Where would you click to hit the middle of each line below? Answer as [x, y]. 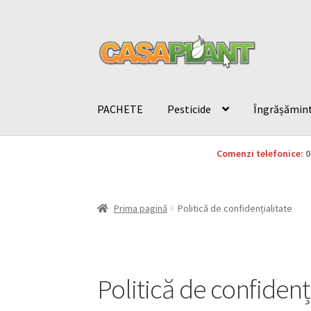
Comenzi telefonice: [260, 154]
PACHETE [120, 109]
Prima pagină [140, 208]
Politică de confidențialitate [235, 208]
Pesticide [190, 109]
